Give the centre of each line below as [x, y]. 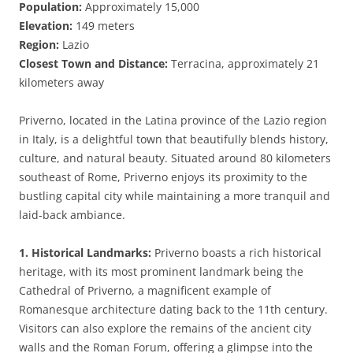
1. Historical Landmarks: [85, 253]
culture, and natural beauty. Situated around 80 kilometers [175, 158]
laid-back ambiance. [72, 215]
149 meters [104, 26]
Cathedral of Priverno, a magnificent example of [145, 290]
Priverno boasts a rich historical [236, 253]
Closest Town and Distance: [93, 63]
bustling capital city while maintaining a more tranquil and [175, 196]
